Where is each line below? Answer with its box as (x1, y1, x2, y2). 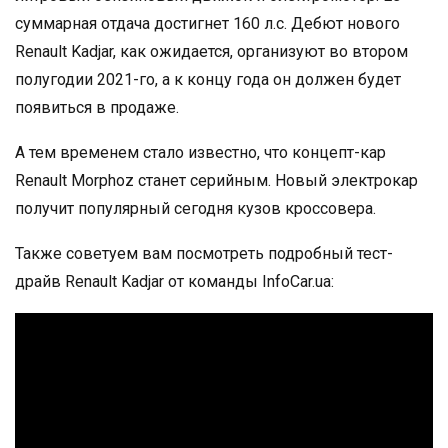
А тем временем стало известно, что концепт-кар (15, 143, 386, 162)
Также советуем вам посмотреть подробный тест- (15, 244, 393, 263)
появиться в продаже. (15, 98, 179, 117)
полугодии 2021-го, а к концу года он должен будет (15, 70, 401, 89)
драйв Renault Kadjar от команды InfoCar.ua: (15, 272, 334, 291)
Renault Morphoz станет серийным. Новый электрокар (15, 171, 418, 190)
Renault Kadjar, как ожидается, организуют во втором (15, 42, 408, 61)
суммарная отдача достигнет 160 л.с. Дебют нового (15, 14, 400, 33)
